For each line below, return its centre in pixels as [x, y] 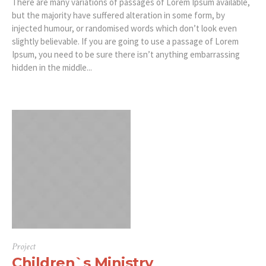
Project [24, 247]
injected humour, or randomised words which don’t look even [124, 28]
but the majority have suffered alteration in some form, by [118, 15]
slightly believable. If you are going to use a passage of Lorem [125, 42]
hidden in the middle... [52, 68]
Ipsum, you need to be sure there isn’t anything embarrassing [126, 55]
